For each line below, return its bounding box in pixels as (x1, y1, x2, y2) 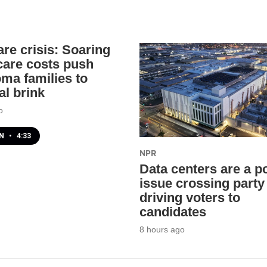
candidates (139, 204, 206, 220)
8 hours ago (139, 225, 185, 235)
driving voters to (139, 190, 240, 206)
